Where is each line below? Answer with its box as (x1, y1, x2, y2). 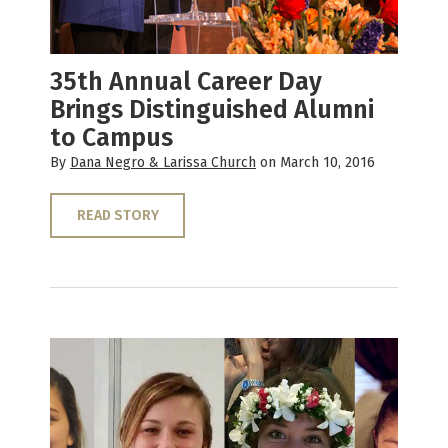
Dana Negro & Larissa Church (70, 153, 256, 171)
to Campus (50, 122, 173, 153)
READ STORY (76, 206, 159, 224)
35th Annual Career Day (50, 66, 322, 97)
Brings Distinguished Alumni (50, 94, 374, 125)
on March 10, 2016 (256, 153, 375, 171)
